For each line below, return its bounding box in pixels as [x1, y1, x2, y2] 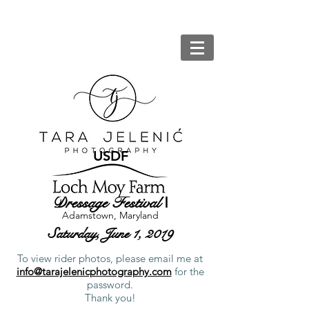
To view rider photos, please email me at [17, 252, 203, 265]
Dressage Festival [52, 192, 164, 212]
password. [87, 278, 133, 291]
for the [171, 265, 204, 278]
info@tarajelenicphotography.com [16, 265, 172, 278]
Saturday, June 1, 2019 [48, 224, 173, 243]
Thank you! [84, 291, 136, 304]
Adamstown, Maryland [62, 209, 159, 221]
